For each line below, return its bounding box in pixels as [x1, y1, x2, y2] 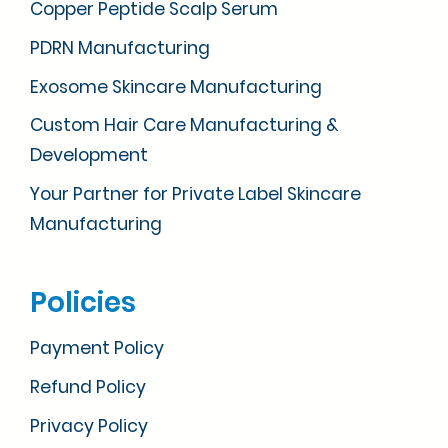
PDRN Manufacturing [30, 35, 210, 60]
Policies [30, 283, 136, 323]
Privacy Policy [30, 413, 148, 438]
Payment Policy [30, 336, 164, 361]
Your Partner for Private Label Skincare [30, 182, 361, 207]
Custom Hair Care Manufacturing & [30, 113, 339, 138]
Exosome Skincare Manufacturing [30, 74, 322, 99]
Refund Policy [30, 375, 146, 400]
